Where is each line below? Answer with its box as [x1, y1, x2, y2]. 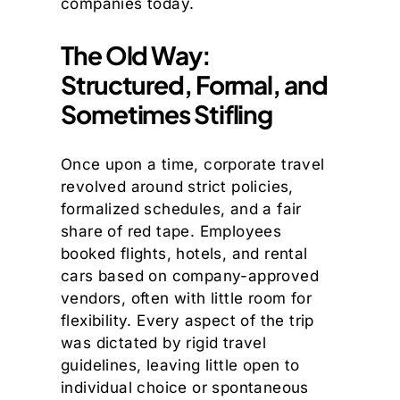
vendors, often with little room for [61, 289, 312, 308]
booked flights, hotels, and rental [61, 245, 308, 263]
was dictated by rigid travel [61, 334, 267, 353]
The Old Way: [61, 39, 211, 71]
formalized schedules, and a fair [61, 200, 302, 219]
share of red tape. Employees [61, 222, 282, 241]
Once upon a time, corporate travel [61, 155, 325, 174]
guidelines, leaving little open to [61, 356, 300, 375]
